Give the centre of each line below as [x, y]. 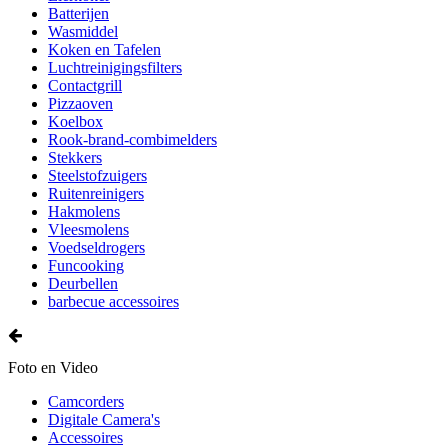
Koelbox [75, 121]
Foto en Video [53, 367]
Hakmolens [84, 211]
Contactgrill [85, 85]
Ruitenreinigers [96, 193]
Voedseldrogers [96, 247]
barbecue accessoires [113, 301]
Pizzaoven [80, 103]
